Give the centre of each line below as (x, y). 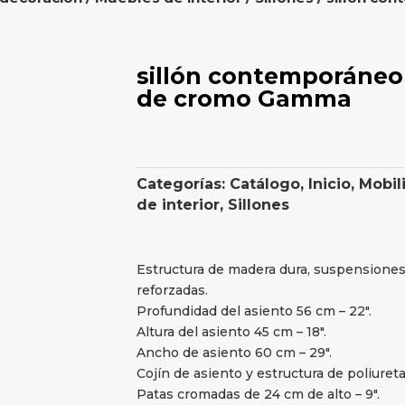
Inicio (329, 184)
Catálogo (264, 184)
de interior (178, 205)
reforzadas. (172, 290)
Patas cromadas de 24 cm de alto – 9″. (258, 394)
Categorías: (183, 184)
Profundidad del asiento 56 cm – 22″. (254, 311)
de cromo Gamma (244, 99)
